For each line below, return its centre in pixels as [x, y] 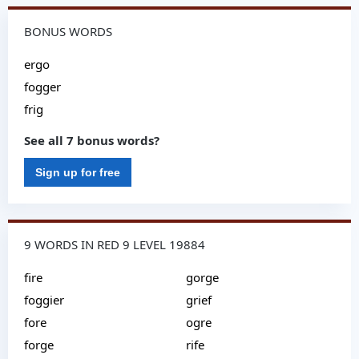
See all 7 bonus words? [92, 140]
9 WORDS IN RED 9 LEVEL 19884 [115, 244]
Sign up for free [78, 172]
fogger [42, 87]
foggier [44, 300]
